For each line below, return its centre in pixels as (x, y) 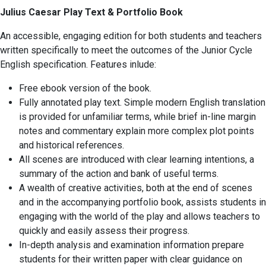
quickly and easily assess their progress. (104, 230)
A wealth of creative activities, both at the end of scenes (136, 188)
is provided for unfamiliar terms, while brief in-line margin (137, 116)
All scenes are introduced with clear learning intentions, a (137, 159)
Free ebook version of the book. (85, 88)
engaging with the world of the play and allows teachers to (140, 216)
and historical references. (72, 145)
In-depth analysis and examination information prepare (132, 245)
